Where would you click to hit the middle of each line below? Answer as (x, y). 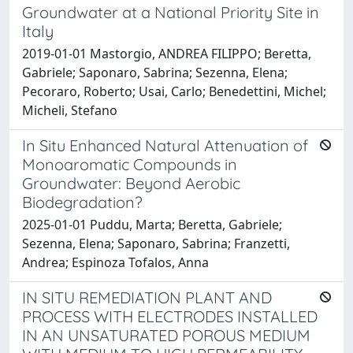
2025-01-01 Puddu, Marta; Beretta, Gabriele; (152, 224)
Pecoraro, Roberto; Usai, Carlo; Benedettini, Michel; (174, 91)
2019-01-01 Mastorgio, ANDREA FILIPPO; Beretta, (167, 53)
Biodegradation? (82, 202)
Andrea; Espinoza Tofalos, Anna (115, 262)
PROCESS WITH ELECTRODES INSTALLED (170, 316)
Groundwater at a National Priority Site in (171, 12)
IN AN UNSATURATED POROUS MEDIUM (166, 335)
